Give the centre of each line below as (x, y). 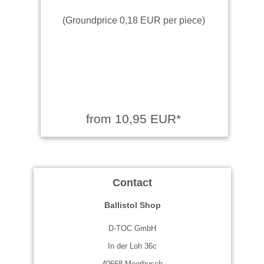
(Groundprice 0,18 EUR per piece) (133, 20)
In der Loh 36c (132, 246)
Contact (132, 182)
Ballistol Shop (132, 205)
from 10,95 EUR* (133, 118)
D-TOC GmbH (132, 228)
